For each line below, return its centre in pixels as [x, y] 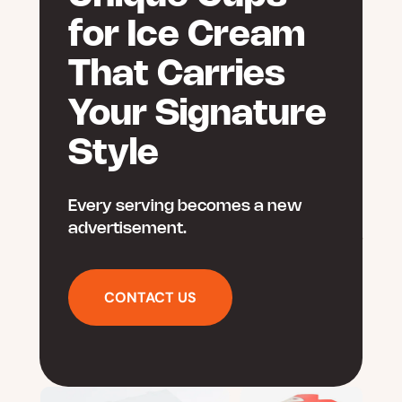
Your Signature [197, 114]
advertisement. [127, 228]
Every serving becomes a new [185, 206]
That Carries [177, 75]
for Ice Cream [187, 35]
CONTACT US [150, 297]
